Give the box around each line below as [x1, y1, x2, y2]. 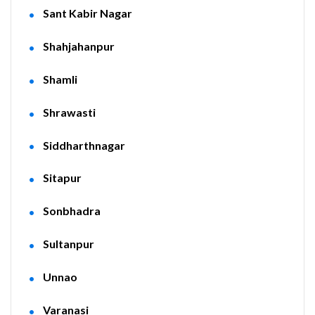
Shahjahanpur [42, 39, 115, 53]
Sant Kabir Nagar [42, 6, 132, 20]
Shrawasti [42, 105, 96, 119]
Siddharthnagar [42, 138, 125, 152]
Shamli [42, 72, 77, 86]
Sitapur [42, 171, 82, 185]
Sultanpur [42, 237, 94, 251]
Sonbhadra [42, 204, 101, 218]
